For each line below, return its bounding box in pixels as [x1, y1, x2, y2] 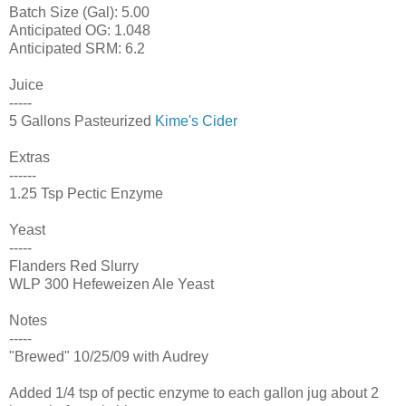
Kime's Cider [155, 112, 237, 129]
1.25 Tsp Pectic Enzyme [9, 185, 163, 201]
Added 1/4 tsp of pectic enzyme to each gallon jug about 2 [9, 384, 379, 401]
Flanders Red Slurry [9, 257, 139, 274]
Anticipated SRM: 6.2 [9, 40, 145, 56]
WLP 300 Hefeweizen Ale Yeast [9, 275, 214, 292]
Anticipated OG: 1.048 [9, 22, 150, 38]
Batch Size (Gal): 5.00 [9, 4, 150, 20]
